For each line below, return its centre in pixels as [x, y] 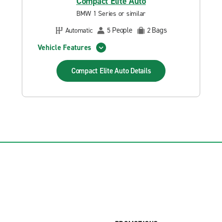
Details [141, 71]
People [122, 30]
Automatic [79, 30]
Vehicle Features [64, 47]
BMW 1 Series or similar [111, 14]
